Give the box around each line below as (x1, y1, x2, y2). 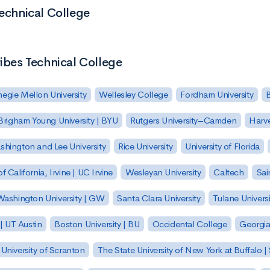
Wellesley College (99, 89, 168, 101)
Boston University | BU (54, 218, 140, 230)
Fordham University (180, 89, 254, 101)
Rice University (118, 140, 173, 152)
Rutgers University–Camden (130, 115, 237, 127)
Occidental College (152, 218, 227, 230)
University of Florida (185, 140, 260, 152)
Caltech (213, 166, 244, 178)
